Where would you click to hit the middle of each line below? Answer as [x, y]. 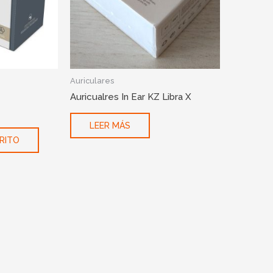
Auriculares [92, 80]
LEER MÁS [110, 126]
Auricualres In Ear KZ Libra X [130, 97]
